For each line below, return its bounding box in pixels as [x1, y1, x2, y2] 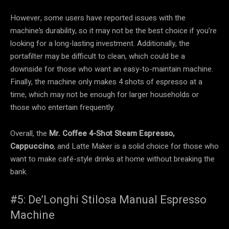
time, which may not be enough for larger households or [10, 88, 199, 100]
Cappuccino [10, 140, 54, 152]
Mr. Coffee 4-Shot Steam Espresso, [49, 127, 174, 139]
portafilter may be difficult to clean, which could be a [10, 50, 185, 62]
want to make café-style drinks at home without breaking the [10, 153, 215, 165]
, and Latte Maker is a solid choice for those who [54, 140, 219, 152]
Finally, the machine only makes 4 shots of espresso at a [10, 76, 202, 87]
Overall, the [10, 127, 49, 139]
